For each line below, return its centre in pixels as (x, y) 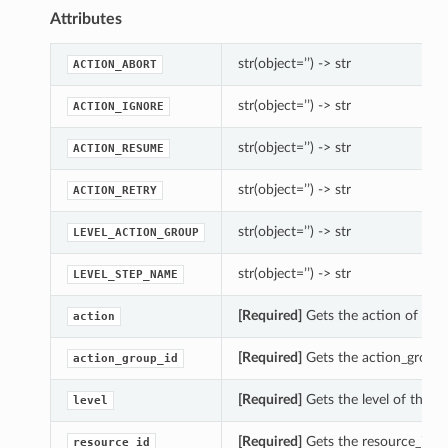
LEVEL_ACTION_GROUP (135, 233)
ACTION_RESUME (118, 149)
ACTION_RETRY (114, 191)
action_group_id (125, 359)
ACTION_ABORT (114, 65)
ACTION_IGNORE (118, 107)
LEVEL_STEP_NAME (125, 275)
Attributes (85, 19)
